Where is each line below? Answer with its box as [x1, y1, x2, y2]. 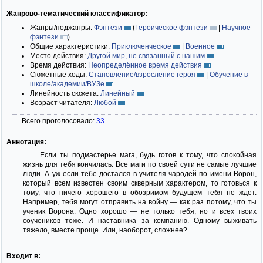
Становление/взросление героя [89, 70, 195, 79]
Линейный [100, 89, 135, 97]
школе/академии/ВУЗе [30, 79, 104, 88]
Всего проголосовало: [22, 116, 96, 125]
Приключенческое [112, 42, 171, 50]
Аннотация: [6, 137, 46, 146]
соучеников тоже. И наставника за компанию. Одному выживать [23, 216, 257, 225]
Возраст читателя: [30, 98, 94, 107]
